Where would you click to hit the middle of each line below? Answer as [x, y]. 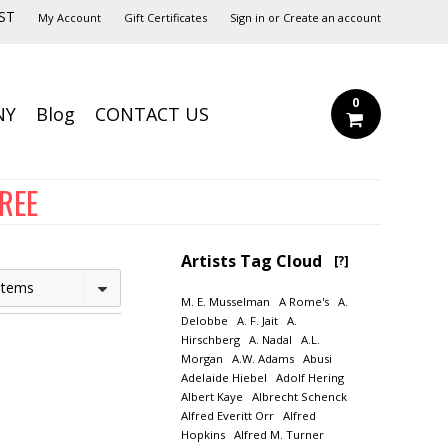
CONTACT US [152, 114]
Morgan [201, 358]
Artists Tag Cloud [257, 261]
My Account [69, 17]
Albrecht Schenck [299, 396]
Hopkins [202, 434]
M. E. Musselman [225, 301]
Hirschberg [210, 339]
